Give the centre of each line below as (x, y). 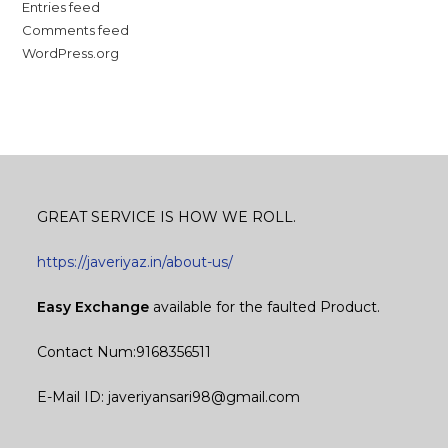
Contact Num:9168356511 (124, 351)
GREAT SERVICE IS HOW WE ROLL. (167, 216)
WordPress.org (71, 52)
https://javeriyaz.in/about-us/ (135, 261)
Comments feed (76, 29)
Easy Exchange (93, 306)
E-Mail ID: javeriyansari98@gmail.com (169, 396)
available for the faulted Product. (265, 306)
